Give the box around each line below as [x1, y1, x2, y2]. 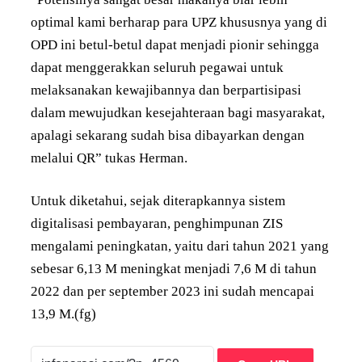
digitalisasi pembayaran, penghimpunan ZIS [31, 215, 283, 231]
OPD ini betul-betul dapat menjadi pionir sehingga [31, 36, 319, 53]
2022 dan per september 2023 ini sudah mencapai [31, 283, 314, 299]
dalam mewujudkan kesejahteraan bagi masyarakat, [31, 104, 325, 120]
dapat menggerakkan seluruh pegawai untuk [31, 59, 284, 75]
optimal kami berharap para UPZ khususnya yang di [31, 14, 327, 30]
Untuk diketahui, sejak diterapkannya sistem [31, 192, 285, 208]
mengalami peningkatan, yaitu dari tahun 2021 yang [31, 238, 329, 254]
